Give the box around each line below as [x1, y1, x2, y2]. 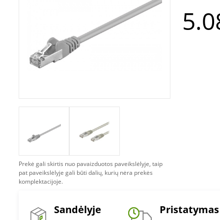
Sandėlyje [54, 203, 101, 216]
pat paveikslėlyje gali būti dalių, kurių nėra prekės [19, 168, 153, 177]
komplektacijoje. [19, 177, 63, 186]
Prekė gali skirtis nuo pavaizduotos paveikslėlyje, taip [19, 160, 163, 168]
